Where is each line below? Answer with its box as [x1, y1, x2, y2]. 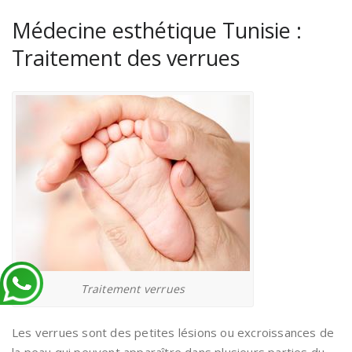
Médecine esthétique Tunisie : [12, 16, 302, 45]
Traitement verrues [80, 281, 185, 296]
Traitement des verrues [12, 43, 240, 72]
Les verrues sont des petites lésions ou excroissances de [12, 324, 335, 340]
